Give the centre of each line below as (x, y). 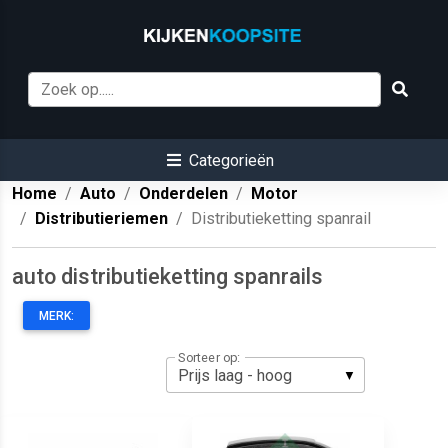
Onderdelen (183, 194)
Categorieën (231, 161)
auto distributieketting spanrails (167, 277)
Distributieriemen (101, 219)
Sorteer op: (209, 357)
